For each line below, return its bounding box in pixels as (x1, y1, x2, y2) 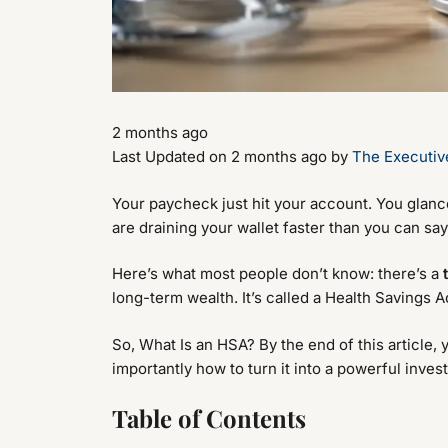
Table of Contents (112, 402, 306, 435)
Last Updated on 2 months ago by (112, 147, 352, 167)
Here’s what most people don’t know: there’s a (112, 264, 443, 284)
